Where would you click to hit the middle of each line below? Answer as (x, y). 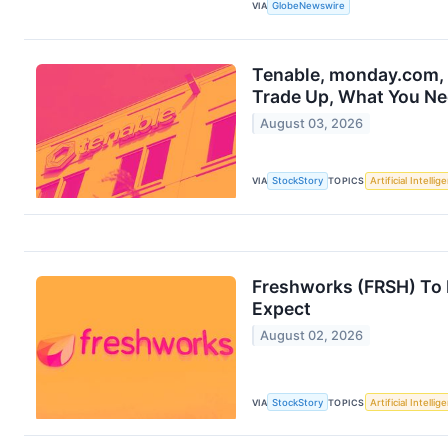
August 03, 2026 (312, 124)
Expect (281, 308)
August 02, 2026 (312, 336)
